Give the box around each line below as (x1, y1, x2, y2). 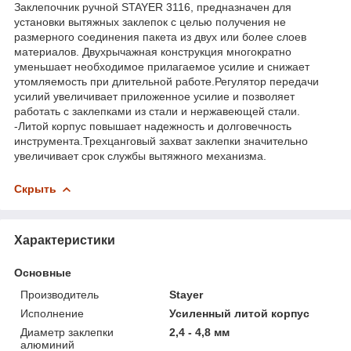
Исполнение (20, 306, 84, 320)
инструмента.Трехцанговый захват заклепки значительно (14, 134, 308, 147)
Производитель (20, 288, 99, 301)
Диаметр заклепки (20, 325, 114, 338)
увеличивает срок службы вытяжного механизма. (14, 149, 266, 162)
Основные (14, 266, 71, 279)
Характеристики (14, 233, 115, 247)
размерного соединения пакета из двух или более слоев (14, 30, 306, 43)
